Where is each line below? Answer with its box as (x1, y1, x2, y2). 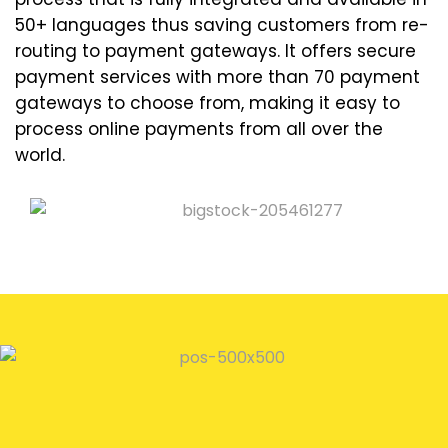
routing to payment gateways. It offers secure (15, 38, 416, 63)
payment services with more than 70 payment (15, 64, 420, 89)
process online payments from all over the (15, 116, 383, 141)
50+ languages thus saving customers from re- (15, 12, 429, 37)
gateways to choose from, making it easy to (15, 90, 400, 115)
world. (15, 142, 65, 167)
